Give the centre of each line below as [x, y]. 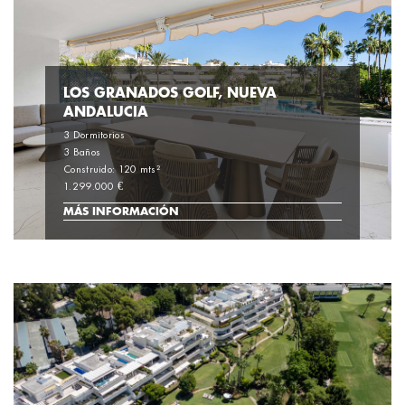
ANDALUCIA [106, 113]
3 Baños [82, 153]
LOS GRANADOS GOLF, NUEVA [170, 94]
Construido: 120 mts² [112, 170]
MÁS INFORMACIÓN [121, 212]
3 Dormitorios [94, 136]
